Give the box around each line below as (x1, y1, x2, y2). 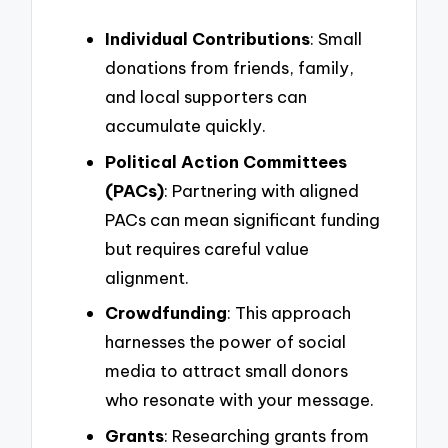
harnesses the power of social (105, 331, 346, 353)
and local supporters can (105, 86, 307, 108)
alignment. (105, 266, 189, 288)
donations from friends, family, (105, 57, 354, 79)
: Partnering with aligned (164, 179, 359, 201)
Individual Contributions (105, 28, 310, 50)
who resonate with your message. (105, 389, 374, 411)
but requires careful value (105, 237, 309, 259)
